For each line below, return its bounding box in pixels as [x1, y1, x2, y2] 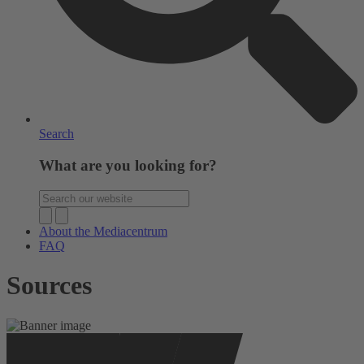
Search [39, 127, 74, 141]
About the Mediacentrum [39, 223, 167, 238]
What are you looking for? [39, 157, 217, 175]
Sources [6, 271, 92, 301]
